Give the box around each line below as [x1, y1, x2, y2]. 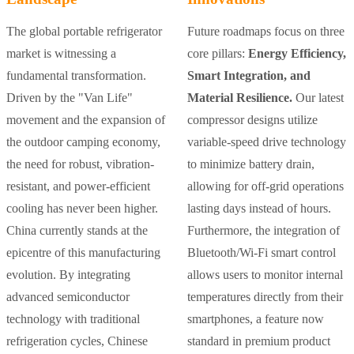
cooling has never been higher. [6, 201, 158, 216]
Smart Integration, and [186, 69, 311, 83]
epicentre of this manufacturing [6, 246, 160, 260]
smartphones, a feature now [186, 312, 324, 326]
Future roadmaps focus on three [186, 24, 345, 39]
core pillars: [186, 47, 248, 61]
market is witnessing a [6, 47, 116, 61]
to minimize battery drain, [186, 157, 314, 171]
